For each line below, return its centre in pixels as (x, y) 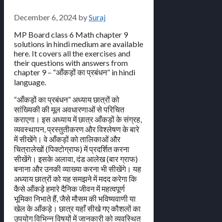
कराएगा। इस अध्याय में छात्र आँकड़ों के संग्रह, (78, 119)
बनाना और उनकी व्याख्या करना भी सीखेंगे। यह (78, 169)
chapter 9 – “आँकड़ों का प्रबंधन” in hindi (75, 72)
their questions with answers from (71, 63)
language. (30, 82)
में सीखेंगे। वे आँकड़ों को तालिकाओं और (67, 139)
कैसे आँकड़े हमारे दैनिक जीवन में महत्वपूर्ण (69, 189)
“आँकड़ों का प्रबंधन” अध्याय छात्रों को (67, 100)
